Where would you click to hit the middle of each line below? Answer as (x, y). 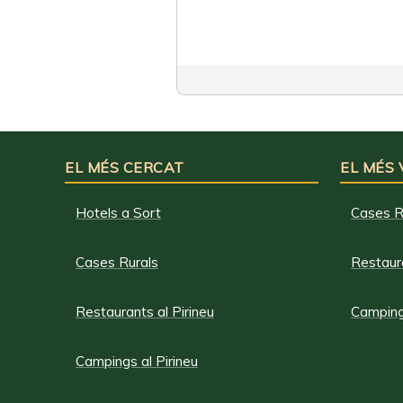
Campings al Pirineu (137, 361)
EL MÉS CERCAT (125, 167)
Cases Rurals (117, 262)
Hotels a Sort (118, 213)
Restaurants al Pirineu (145, 312)
